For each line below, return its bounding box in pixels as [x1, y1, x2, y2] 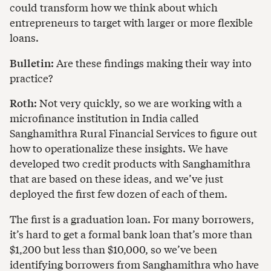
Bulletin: [10, 54, 54, 70]
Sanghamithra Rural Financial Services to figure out [10, 125, 257, 141]
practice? [10, 70, 53, 85]
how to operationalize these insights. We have [10, 140, 228, 156]
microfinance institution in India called [10, 110, 199, 126]
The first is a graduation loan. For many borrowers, [10, 211, 254, 226]
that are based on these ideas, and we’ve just [10, 171, 223, 186]
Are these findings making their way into [54, 54, 252, 70]
